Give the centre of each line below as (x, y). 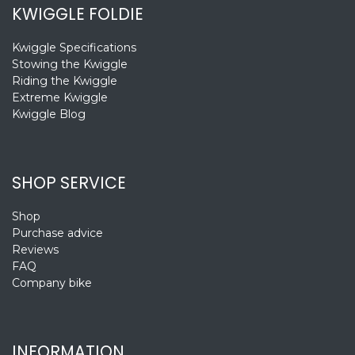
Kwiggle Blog (49, 115)
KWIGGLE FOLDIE (78, 15)
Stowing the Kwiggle (70, 65)
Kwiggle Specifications (74, 48)
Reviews (35, 250)
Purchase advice (57, 233)
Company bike (52, 283)
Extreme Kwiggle (60, 98)
